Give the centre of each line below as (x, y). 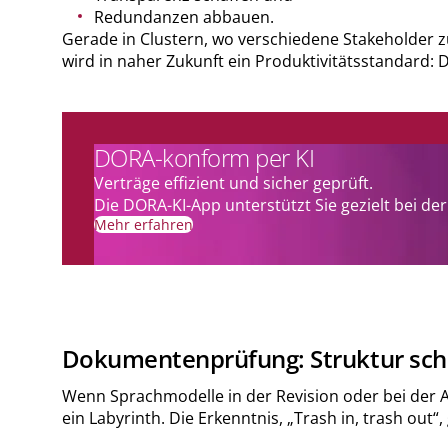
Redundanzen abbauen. (183, 16)
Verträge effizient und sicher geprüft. (233, 182)
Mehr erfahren (143, 224)
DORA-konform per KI (204, 157)
